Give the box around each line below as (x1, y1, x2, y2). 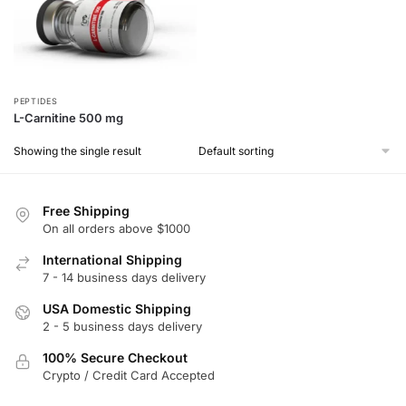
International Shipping (43, 252, 182, 268)
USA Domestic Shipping (43, 301, 191, 317)
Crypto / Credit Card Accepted (43, 368, 215, 383)
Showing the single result (14, 144, 141, 159)
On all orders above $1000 (43, 221, 190, 237)
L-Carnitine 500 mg (14, 111, 123, 126)
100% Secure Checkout (43, 350, 188, 366)
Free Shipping (43, 203, 130, 219)
